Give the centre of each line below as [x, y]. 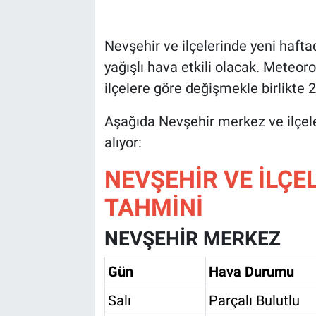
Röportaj [62, 105]
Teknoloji [65, 69]
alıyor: [123, 142]
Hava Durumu [251, 271]
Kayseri [60, 141]
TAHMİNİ [153, 207]
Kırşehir [61, 249]
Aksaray [61, 213]
